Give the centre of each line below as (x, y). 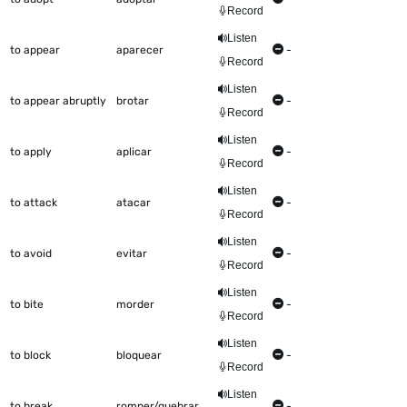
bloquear (139, 356)
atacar (134, 203)
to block (30, 356)
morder (135, 305)
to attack (34, 203)
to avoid (31, 254)
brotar (133, 101)
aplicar (134, 152)
